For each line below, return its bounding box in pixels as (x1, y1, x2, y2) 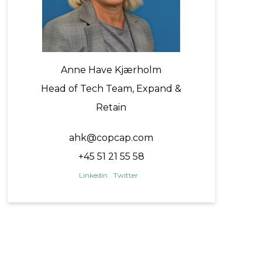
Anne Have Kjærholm (61, 64, 162, 76)
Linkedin (78, 171, 108, 180)
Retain (96, 102, 127, 113)
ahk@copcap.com (69, 132, 154, 144)
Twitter (113, 171, 138, 180)
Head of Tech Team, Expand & (41, 83, 182, 95)
